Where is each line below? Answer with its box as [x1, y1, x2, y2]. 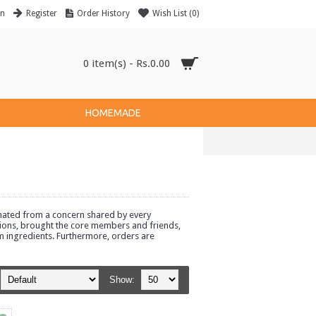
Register [25, 8, 57, 19]
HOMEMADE [85, 107, 141, 119]
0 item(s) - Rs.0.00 [83, 57, 170, 70]
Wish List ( [152, 8, 192, 19]
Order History [76, 8, 130, 19]
